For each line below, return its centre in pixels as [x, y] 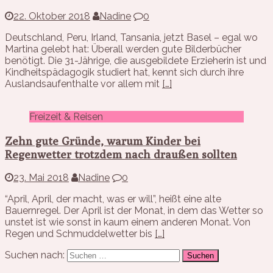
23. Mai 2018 [41, 178]
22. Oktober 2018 [52, 16]
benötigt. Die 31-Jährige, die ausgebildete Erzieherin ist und [136, 60]
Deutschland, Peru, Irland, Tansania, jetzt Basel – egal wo [131, 37]
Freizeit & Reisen [66, 116]
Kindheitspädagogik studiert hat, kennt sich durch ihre [124, 72]
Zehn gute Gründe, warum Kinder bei [103, 140]
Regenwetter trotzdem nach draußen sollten [121, 154]
